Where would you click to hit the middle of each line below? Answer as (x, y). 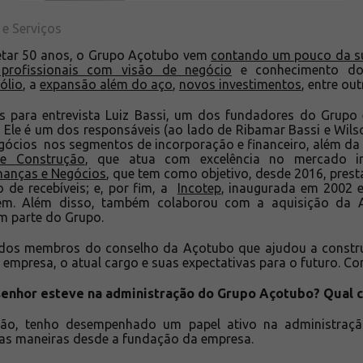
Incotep (199, 188)
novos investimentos (240, 84)
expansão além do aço (106, 84)
